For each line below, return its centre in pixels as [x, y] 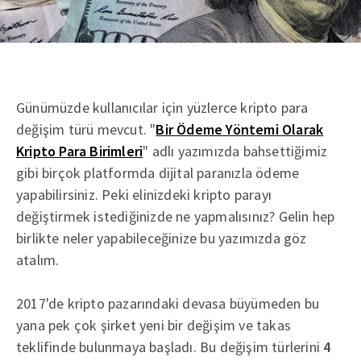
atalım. [38, 260]
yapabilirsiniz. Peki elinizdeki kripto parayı [144, 195]
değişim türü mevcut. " [86, 129]
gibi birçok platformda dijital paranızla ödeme [158, 173]
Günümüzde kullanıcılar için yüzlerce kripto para [162, 108]
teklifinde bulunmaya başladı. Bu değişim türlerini [170, 347]
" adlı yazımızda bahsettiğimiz [235, 151]
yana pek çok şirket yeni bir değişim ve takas [154, 325]
